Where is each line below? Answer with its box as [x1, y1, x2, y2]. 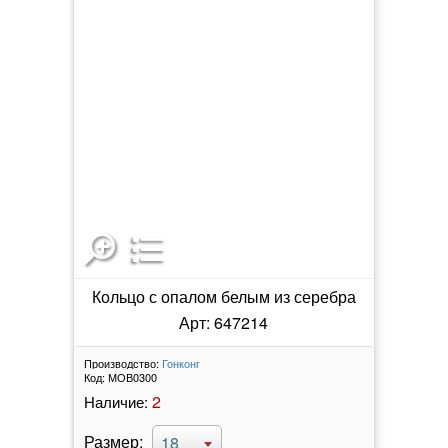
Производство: [83, 354, 159, 371]
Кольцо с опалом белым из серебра [91, 284, 356, 308]
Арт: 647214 [179, 310, 269, 334]
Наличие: [83, 390, 148, 412]
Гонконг [161, 354, 200, 371]
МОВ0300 [107, 368, 157, 385]
